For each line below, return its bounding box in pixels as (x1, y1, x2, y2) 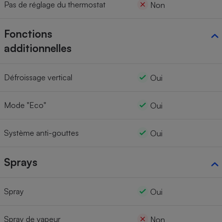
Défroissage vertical (4, 72, 72, 83)
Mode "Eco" (4, 100, 46, 111)
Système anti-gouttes (4, 128, 79, 138)
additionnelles (4, 42, 71, 55)
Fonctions (4, 27, 52, 41)
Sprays (4, 156, 37, 169)
